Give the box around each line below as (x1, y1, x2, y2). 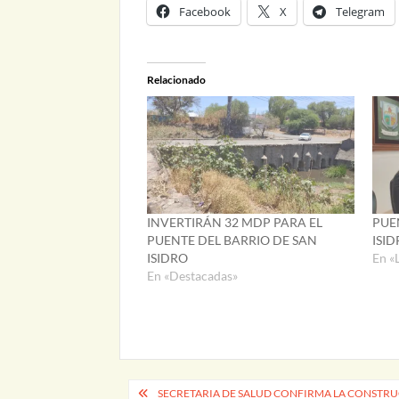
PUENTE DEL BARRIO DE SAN (147, 232, 318, 248)
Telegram (336, 3, 386, 20)
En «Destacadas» (147, 268, 239, 284)
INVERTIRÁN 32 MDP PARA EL (147, 215, 323, 231)
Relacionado (147, 72, 207, 86)
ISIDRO (147, 250, 189, 266)
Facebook (179, 3, 232, 20)
